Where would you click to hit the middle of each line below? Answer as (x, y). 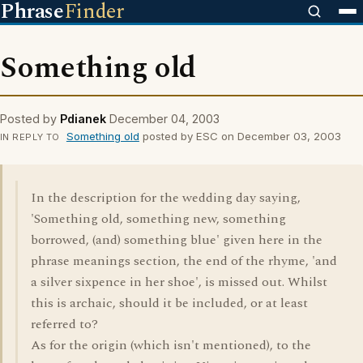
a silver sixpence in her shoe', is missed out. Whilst (179, 282)
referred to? (64, 324)
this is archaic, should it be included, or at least (169, 303)
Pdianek (83, 119)
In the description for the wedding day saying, (166, 198)
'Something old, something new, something (158, 219)
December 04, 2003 (164, 119)
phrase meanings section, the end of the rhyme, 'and (184, 261)
